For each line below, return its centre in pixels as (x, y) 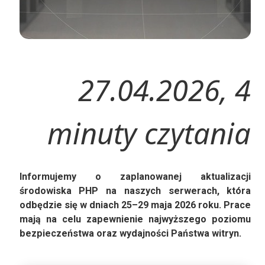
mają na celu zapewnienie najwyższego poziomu (135, 219)
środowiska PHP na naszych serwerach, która (135, 190)
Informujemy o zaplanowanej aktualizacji (135, 176)
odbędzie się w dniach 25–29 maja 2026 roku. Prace (135, 205)
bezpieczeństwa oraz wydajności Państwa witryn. (130, 233)
